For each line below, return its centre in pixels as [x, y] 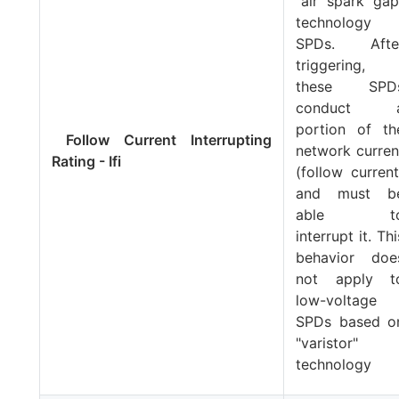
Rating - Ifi [87, 161]
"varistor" [327, 342]
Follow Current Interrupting [162, 139]
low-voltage [337, 300]
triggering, [331, 65]
